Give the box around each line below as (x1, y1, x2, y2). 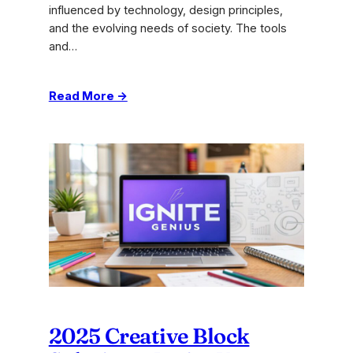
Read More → (48, 88, 128, 103)
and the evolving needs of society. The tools (48, 20, 287, 35)
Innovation (126, 196, 181, 211)
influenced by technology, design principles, (48, 2, 283, 17)
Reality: (126, 160, 165, 175)
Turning (126, 106, 166, 121)
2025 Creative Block (48, 322, 250, 350)
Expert (126, 178, 162, 193)
